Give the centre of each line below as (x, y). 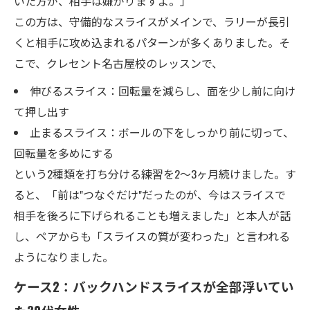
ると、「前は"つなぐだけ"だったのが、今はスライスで (150, 194)
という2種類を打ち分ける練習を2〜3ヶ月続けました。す (155, 174)
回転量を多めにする (64, 153)
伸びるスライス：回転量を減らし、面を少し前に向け (162, 91)
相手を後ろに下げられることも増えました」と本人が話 (152, 215)
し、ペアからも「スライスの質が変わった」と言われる (152, 236)
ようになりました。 (64, 257)
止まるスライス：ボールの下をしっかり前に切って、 (162, 132)
